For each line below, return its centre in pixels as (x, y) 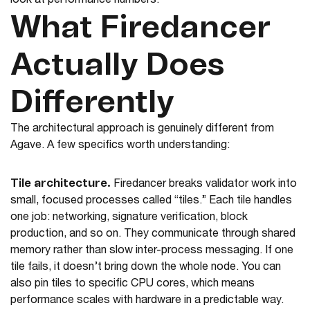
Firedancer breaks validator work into (204, 185)
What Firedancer (140, 29)
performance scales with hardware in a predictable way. (147, 301)
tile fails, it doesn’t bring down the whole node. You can (146, 268)
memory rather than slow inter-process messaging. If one (152, 252)
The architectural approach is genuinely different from (142, 130)
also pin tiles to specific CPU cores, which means (133, 285)
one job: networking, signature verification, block (129, 218)
